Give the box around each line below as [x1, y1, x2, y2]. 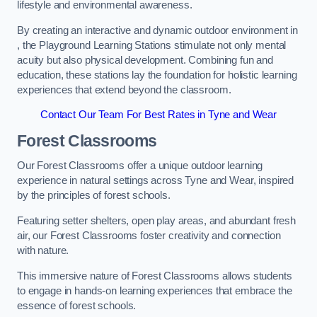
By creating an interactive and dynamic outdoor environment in [17, 24, 299, 36]
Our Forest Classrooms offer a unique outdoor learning [17, 160, 263, 172]
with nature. [17, 245, 69, 256]
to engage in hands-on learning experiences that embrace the [17, 284, 292, 296]
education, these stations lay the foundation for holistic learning [17, 69, 297, 81]
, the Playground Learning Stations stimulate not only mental [17, 39, 287, 51]
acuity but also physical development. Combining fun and [17, 54, 274, 66]
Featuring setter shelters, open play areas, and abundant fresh [17, 215, 296, 226]
